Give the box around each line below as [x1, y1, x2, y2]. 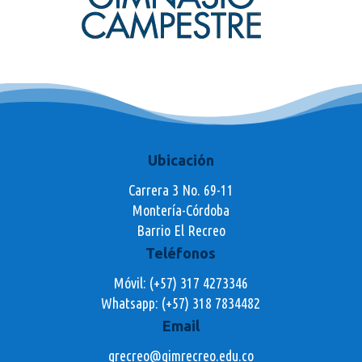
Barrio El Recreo [136, 221, 225, 238]
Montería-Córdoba [132, 201, 229, 218]
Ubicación [147, 151, 214, 168]
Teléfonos [145, 244, 217, 261]
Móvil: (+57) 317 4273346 [113, 274, 248, 291]
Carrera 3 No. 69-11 [128, 181, 234, 198]
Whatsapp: [101, 294, 162, 311]
